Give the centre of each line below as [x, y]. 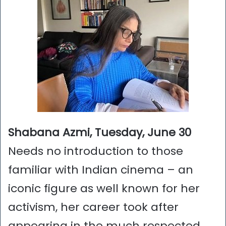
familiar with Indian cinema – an [101, 170]
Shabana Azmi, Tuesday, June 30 [100, 133]
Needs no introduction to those [96, 151]
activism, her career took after [93, 207]
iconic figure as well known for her [104, 189]
